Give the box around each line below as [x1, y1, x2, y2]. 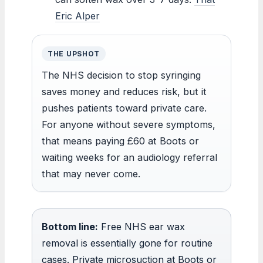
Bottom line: [42, 220, 98, 232]
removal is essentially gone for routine [42, 237, 213, 249]
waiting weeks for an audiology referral [42, 151, 217, 163]
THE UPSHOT [48, 49, 100, 58]
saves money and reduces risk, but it [42, 85, 207, 97]
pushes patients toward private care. [42, 102, 207, 114]
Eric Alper [55, 9, 100, 22]
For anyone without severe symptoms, [42, 118, 215, 130]
